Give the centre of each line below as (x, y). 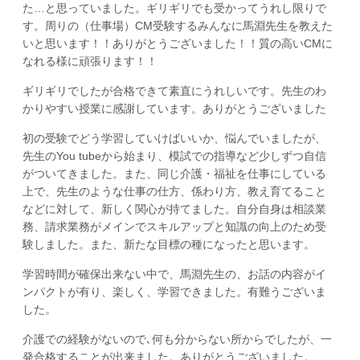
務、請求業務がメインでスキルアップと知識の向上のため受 (175, 226)
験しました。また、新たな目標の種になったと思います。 (169, 244)
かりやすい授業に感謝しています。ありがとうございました (175, 108)
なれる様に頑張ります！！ (90, 61)
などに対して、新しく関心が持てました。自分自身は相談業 (175, 209)
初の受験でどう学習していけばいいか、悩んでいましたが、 (175, 138)
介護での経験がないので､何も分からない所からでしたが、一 (178, 339)
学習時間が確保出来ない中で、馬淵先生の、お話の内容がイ (175, 274)
